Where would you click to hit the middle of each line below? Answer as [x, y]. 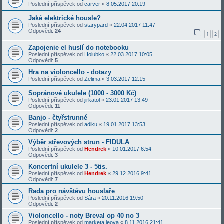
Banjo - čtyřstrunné [58, 117]
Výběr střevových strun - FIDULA [79, 142]
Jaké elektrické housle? [65, 18]
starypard [96, 25]
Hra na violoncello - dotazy [70, 72]
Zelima [92, 79]
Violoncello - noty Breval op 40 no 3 [84, 215]
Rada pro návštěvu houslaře [72, 191]
